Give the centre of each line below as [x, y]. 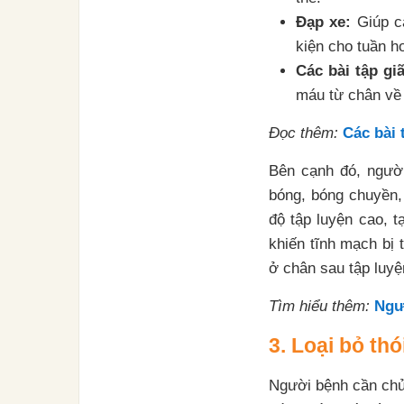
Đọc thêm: [303, 133]
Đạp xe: [324, 22]
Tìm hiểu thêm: [319, 306]
